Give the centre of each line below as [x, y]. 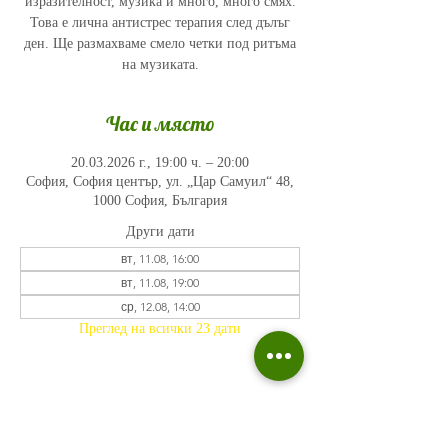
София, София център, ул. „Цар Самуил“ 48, [160, 181]
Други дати [160, 231]
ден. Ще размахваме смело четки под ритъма [160, 43]
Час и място [160, 123]
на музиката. [160, 64]
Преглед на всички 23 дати [160, 328]
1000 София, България [160, 200]
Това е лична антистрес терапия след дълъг [160, 22]
